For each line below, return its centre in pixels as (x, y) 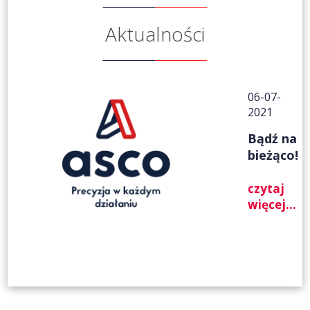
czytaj (266, 189)
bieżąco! (273, 155)
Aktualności (155, 34)
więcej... (272, 204)
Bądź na (272, 138)
